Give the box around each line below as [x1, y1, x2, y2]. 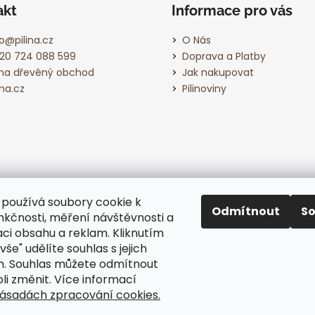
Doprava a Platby [182, 49, 266, 63]
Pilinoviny [182, 81, 226, 96]
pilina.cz [14, 32, 53, 47]
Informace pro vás [172, 1, 292, 19]
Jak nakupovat [182, 65, 254, 79]
